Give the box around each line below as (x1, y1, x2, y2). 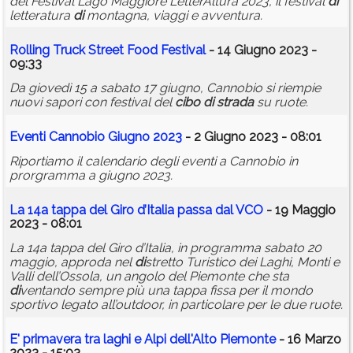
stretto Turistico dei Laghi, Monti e (145, 255, 340, 270)
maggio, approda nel (9, 255, 135, 270)
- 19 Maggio (263, 203, 336, 218)
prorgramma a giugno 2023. (9, 168, 173, 184)
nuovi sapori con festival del (9, 95, 175, 110)
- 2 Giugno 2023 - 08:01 (182, 129, 321, 145)
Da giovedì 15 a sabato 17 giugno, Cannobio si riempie (9, 80, 321, 96)
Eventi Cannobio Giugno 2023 (9, 129, 182, 145)
